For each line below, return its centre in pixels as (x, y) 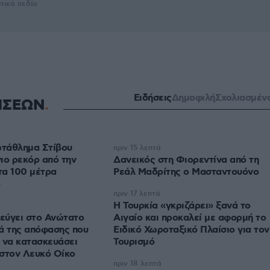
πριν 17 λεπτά (137, 194)
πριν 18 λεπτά (137, 264)
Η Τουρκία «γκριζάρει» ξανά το (182, 206)
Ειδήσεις (152, 98)
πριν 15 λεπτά (137, 148)
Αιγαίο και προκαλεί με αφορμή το (190, 218)
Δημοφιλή (193, 98)
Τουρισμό (134, 242)
